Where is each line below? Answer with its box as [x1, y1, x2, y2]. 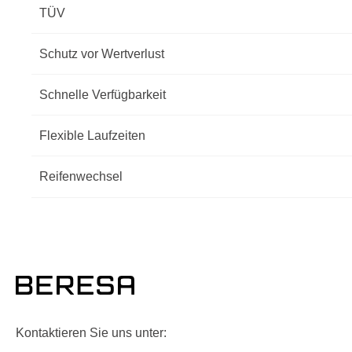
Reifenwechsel [39, 170, 123, 184]
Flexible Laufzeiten [39, 129, 145, 143]
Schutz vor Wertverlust [39, 47, 164, 61]
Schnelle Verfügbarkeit [39, 88, 166, 102]
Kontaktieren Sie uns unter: [16, 326, 167, 340]
